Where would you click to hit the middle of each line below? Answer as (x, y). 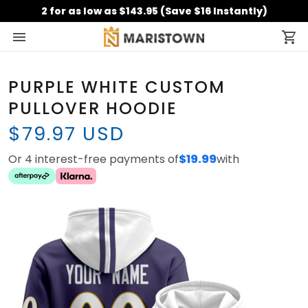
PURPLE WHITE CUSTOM (117, 87)
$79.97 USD (66, 134)
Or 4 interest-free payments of (93, 159)
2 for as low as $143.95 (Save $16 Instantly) (154, 11)
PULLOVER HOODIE (93, 108)
